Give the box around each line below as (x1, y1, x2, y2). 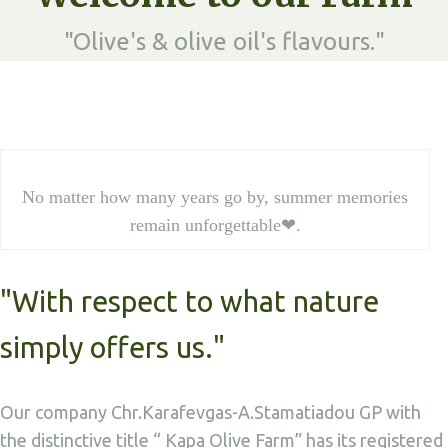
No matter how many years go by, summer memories (22, 187, 409, 207)
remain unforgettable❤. (129, 215, 301, 235)
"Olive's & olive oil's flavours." (63, 28, 385, 55)
